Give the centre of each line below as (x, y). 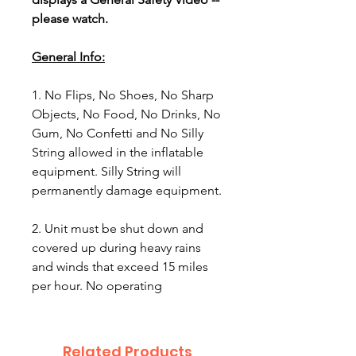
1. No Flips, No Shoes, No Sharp (123, 95)
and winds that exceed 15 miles (120, 267)
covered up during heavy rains (116, 248)
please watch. (70, 19)
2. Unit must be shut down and (118, 228)
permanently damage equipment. (127, 190)
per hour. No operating (97, 286)
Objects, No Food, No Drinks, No (126, 114)
